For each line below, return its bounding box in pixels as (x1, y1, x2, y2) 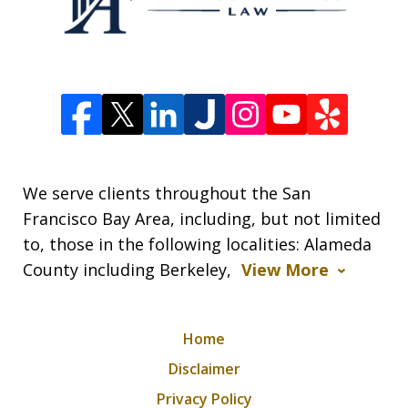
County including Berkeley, (23, 258, 236, 280)
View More (241, 258, 329, 280)
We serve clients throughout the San (23, 181, 311, 204)
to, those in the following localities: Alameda (23, 232, 372, 255)
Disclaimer (168, 358, 240, 379)
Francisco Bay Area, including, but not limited (23, 207, 381, 229)
